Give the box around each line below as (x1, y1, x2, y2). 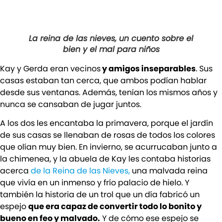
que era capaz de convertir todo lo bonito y (28, 201, 202, 213)
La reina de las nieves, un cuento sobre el (29, 32, 193, 44)
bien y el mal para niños (62, 43, 160, 55)
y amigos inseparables (101, 62, 196, 74)
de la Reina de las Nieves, (31, 165, 130, 177)
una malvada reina (130, 165, 208, 177)
